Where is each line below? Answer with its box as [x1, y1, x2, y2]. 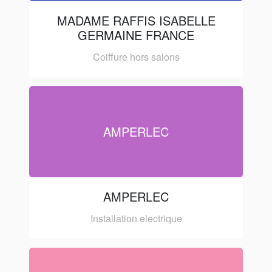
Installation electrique [90, 211, 182, 225]
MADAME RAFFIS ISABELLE [56, 11, 216, 29]
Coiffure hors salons [92, 49, 180, 64]
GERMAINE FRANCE [78, 25, 194, 44]
